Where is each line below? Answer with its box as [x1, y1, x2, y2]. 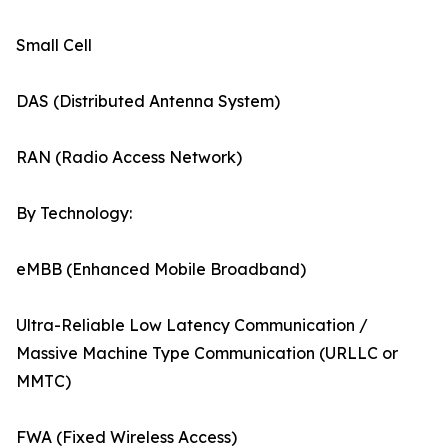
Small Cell [16, 35, 92, 56]
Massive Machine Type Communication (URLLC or [16, 343, 398, 364]
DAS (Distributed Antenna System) [16, 91, 280, 112]
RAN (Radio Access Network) [16, 147, 242, 168]
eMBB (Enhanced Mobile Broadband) [16, 259, 306, 280]
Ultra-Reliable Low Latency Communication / [16, 315, 368, 336]
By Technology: [16, 203, 132, 224]
